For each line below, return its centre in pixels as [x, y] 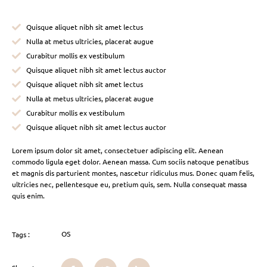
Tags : [21, 235]
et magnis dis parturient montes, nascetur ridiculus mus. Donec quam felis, [133, 173]
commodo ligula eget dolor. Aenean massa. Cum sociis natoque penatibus [130, 161]
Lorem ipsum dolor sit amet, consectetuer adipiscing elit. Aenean [118, 150]
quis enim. [29, 195]
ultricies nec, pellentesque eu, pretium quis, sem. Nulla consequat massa [129, 184]
